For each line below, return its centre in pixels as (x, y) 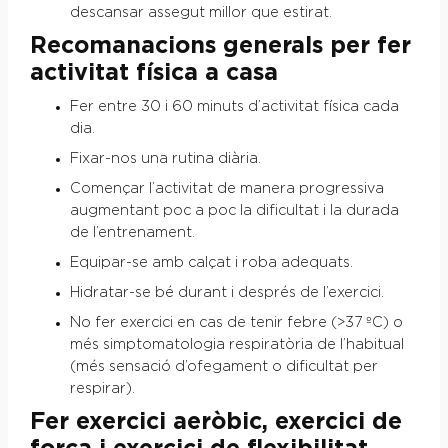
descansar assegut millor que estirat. (200, 12)
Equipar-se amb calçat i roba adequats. (211, 262)
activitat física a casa (153, 72)
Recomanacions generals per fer (220, 45)
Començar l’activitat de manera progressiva (226, 188)
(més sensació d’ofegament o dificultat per (223, 366)
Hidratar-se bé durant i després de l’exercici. (226, 292)
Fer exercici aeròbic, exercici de (215, 421)
